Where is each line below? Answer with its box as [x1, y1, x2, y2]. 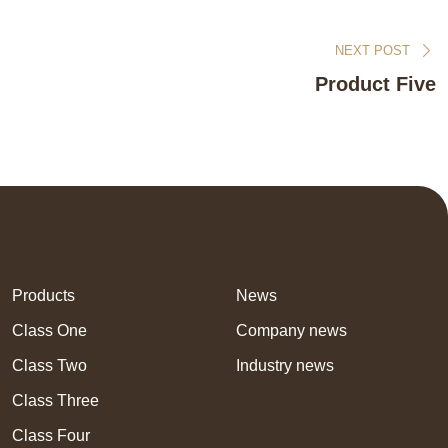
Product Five [315, 73, 436, 95]
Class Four [12, 427, 90, 444]
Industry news [236, 357, 334, 374]
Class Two [12, 357, 87, 374]
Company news [236, 322, 347, 339]
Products [12, 287, 75, 304]
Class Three [12, 392, 99, 409]
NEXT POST [334, 43, 410, 58]
